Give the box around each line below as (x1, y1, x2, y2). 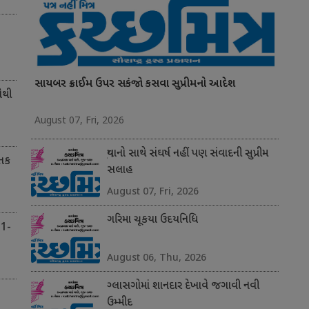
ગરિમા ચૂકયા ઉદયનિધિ (106, 213, 198, 228)
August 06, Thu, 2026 (106, 250, 206, 264)
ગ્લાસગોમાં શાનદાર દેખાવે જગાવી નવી (106, 279, 259, 295)
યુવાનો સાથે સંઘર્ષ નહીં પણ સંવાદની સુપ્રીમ (106, 147, 268, 162)
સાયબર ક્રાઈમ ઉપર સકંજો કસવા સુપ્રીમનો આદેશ (34, 77, 235, 92)
